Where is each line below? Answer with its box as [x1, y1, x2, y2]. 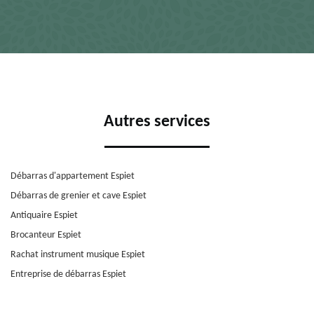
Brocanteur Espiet [11, 230, 81, 241]
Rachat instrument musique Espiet [11, 250, 145, 261]
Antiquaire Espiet [11, 210, 78, 221]
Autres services [104, 114, 210, 131]
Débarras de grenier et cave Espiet [11, 191, 146, 202]
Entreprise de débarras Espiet [11, 269, 126, 280]
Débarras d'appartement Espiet [11, 171, 135, 182]
